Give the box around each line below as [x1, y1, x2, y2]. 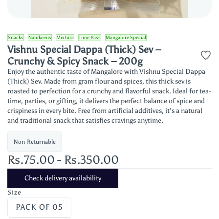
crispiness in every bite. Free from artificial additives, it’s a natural [7, 107, 202, 115]
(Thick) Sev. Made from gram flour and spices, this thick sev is [7, 77, 191, 86]
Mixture [56, 35, 74, 41]
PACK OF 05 [16, 202, 63, 212]
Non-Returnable [14, 138, 56, 145]
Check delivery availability [24, 174, 101, 182]
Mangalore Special [106, 35, 146, 41]
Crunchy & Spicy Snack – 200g [7, 55, 142, 67]
